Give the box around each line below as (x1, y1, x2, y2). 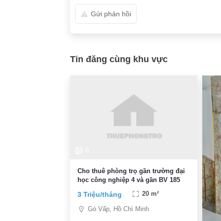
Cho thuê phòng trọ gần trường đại (77, 167, 185, 175)
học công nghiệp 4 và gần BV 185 (77, 176, 180, 184)
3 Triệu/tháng (77, 190, 122, 199)
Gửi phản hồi (91, 9, 131, 18)
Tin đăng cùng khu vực (70, 54, 168, 64)
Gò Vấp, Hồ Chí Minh (88, 205, 149, 213)
